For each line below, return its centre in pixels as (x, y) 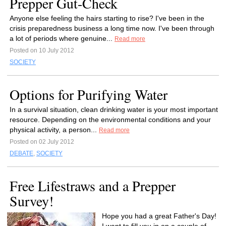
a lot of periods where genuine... (62, 38)
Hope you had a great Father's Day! (159, 216)
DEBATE (21, 153)
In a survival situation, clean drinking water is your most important (114, 109)
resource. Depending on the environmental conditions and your (110, 120)
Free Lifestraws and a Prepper (93, 186)
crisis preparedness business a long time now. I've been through (112, 28)
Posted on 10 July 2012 (42, 50)
